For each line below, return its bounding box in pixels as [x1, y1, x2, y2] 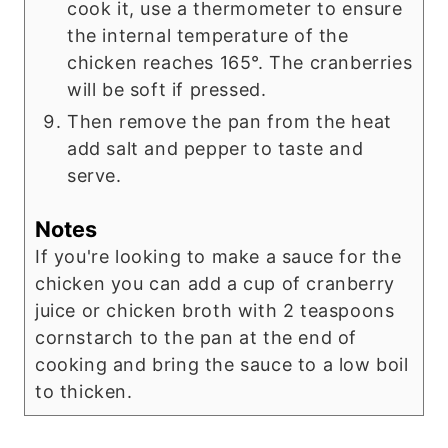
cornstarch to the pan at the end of [35, 327, 358, 349]
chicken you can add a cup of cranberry [35, 273, 395, 295]
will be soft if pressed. [67, 79, 267, 101]
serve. [67, 165, 122, 187]
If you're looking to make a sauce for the [35, 246, 402, 268]
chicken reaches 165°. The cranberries [67, 52, 413, 74]
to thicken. [35, 381, 133, 403]
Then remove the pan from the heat [67, 111, 392, 133]
